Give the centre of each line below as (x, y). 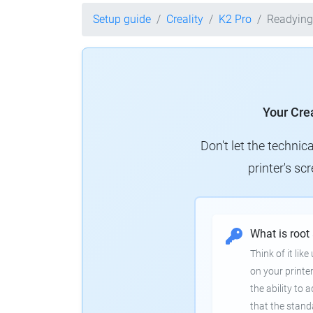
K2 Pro (235, 19)
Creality (185, 19)
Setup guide (122, 19)
